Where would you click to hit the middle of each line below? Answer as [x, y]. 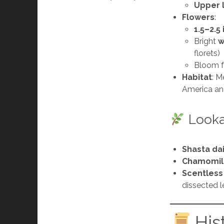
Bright [206, 41]
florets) [207, 53]
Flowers [198, 17]
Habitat [197, 77]
